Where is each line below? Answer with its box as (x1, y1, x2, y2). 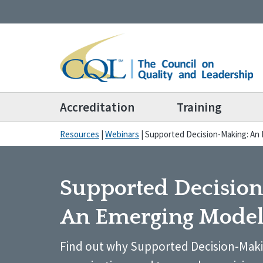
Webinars (105, 128, 139, 140)
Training (177, 99, 222, 115)
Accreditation (60, 99, 134, 115)
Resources (60, 128, 99, 140)
